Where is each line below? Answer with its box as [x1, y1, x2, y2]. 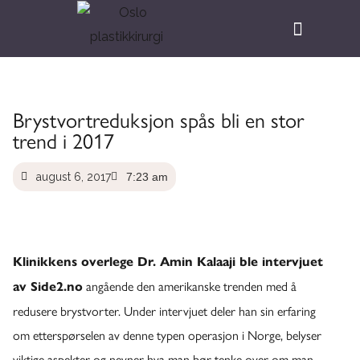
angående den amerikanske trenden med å [83, 276, 297, 295]
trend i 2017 [13, 125, 114, 155]
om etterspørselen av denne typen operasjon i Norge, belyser [13, 325, 321, 344]
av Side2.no [13, 279, 83, 294]
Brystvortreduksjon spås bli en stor [13, 104, 305, 134]
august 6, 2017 [36, 170, 111, 183]
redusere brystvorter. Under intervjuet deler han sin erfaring [13, 301, 316, 320]
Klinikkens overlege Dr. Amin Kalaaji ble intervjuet [13, 254, 323, 269]
